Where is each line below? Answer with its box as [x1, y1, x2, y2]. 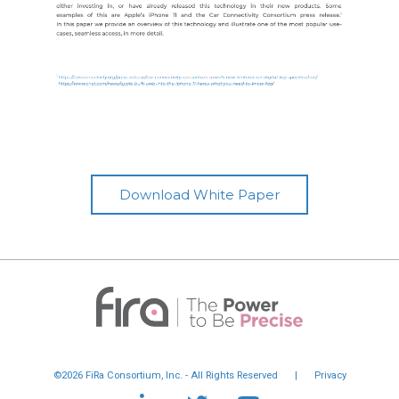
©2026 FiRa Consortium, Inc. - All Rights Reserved [53, 370, 278, 382]
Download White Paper [119, 186, 280, 204]
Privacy [313, 370, 346, 382]
